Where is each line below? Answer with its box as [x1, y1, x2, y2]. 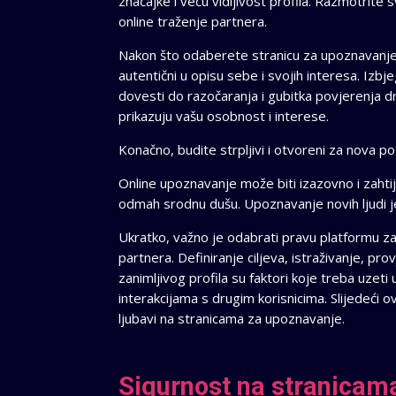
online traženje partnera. [118, 12, 268, 31]
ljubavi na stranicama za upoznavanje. [118, 309, 346, 328]
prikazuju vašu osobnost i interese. [118, 107, 330, 126]
